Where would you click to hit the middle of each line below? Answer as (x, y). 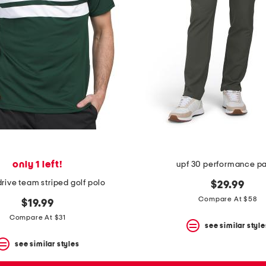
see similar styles (47, 244)
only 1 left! (38, 165)
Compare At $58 (228, 199)
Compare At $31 (38, 218)
